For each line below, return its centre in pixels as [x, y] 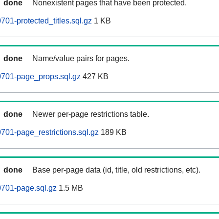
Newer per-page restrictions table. [91, 114]
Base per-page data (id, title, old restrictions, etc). [116, 170]
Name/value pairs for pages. [81, 59]
